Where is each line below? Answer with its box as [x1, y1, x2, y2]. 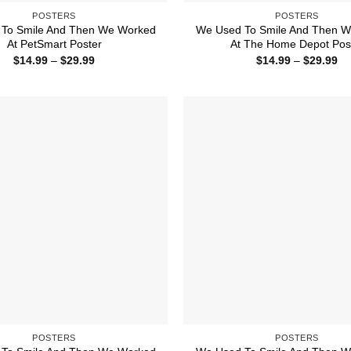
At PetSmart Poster [6, 38, 102, 51]
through [94, 85, 132, 99]
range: [94, 63, 126, 77]
